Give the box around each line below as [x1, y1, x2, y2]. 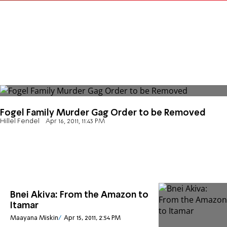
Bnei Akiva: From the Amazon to [10, 191, 148, 200]
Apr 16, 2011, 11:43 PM [45, 118, 105, 125]
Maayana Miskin [10, 214, 58, 221]
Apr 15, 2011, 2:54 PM [63, 214, 121, 221]
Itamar [10, 201, 39, 211]
